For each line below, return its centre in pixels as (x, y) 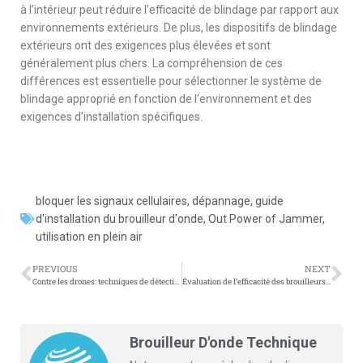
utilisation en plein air (89, 236)
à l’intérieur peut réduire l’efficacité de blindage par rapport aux (179, 9)
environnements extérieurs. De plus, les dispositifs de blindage (179, 27)
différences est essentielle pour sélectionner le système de (171, 81)
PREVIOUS (55, 268)
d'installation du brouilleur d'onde (120, 218)
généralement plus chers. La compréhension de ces (152, 63)
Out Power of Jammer (265, 218)
